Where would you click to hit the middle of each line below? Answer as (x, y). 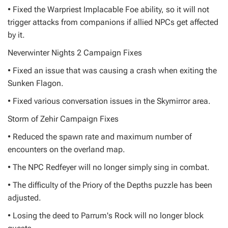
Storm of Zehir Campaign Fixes (63, 119)
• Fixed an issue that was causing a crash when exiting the (112, 70)
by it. (16, 35)
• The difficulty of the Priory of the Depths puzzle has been (110, 185)
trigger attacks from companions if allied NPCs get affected (113, 22)
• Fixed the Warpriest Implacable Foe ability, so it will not (108, 9)
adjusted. (24, 198)
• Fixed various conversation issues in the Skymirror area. (109, 101)
